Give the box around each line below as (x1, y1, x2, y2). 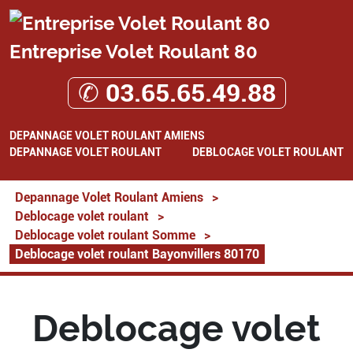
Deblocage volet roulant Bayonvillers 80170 (15, 246, 259, 262)
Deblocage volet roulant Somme (15, 227, 195, 243)
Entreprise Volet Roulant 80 (9, 39, 258, 63)
